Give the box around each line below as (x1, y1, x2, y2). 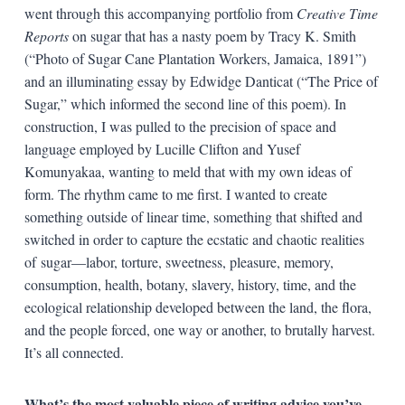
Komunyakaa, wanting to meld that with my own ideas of (24, 161, 352, 181)
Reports (24, 25, 72, 45)
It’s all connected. (24, 342, 128, 362)
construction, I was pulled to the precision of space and (24, 116, 336, 136)
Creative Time (296, 3, 378, 23)
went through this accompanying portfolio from (24, 3, 297, 23)
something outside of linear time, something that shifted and (24, 206, 363, 226)
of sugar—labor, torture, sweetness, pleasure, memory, (24, 251, 334, 271)
